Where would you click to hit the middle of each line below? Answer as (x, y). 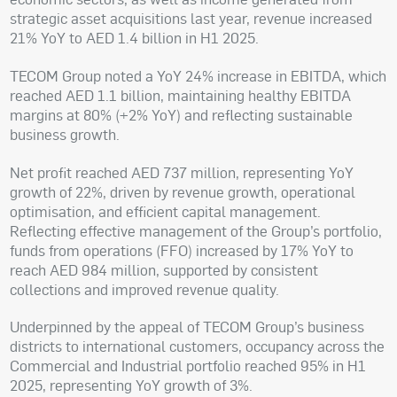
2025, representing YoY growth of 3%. (132, 385)
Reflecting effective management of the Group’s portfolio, (196, 230)
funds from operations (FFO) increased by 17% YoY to (182, 250)
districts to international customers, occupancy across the (198, 346)
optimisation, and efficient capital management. (166, 211)
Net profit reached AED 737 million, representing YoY (182, 172)
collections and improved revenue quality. (145, 289)
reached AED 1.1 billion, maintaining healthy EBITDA (181, 95)
